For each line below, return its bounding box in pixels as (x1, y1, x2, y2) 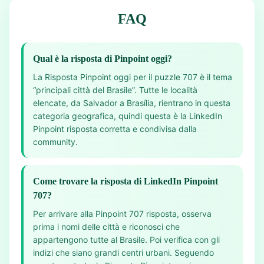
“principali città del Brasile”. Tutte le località (33, 85, 197, 95)
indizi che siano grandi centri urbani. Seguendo (33, 247, 214, 258)
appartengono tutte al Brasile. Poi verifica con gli (33, 235, 220, 245)
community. (33, 137, 78, 147)
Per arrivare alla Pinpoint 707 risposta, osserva (33, 209, 212, 219)
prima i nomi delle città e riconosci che (33, 222, 180, 232)
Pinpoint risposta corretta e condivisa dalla (33, 124, 197, 134)
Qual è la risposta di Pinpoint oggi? (33, 54, 172, 64)
